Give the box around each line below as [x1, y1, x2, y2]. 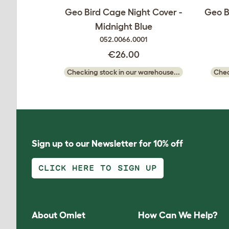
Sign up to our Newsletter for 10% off [32, 139, 183, 149]
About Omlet [32, 210, 85, 221]
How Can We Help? [138, 210, 218, 221]
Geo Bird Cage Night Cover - [65, 7, 182, 17]
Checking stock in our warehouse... [67, 68, 180, 76]
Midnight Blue [95, 21, 152, 32]
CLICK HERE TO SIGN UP [38, 164, 157, 172]
